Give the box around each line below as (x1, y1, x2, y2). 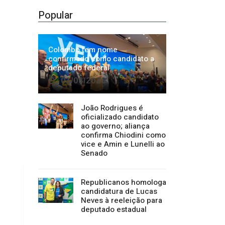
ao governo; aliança (81, 45, 150, 56)
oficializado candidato (81, 36, 159, 47)
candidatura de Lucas (81, 110, 157, 122)
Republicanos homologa (81, 101, 166, 113)
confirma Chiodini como (81, 54, 166, 65)
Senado (81, 72, 107, 83)
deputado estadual (81, 128, 147, 140)
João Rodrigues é (81, 27, 143, 38)
